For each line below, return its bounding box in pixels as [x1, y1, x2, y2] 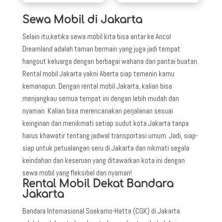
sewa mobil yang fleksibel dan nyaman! [22, 167, 132, 177]
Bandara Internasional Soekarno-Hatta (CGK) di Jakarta [22, 206, 180, 216]
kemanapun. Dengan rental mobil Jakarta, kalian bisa [22, 81, 172, 91]
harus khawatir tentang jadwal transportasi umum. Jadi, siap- [22, 130, 198, 140]
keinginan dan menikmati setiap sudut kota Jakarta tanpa [22, 118, 189, 128]
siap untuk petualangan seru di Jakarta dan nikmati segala [22, 143, 189, 153]
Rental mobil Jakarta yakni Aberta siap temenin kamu [22, 68, 174, 78]
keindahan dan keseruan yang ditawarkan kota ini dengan [22, 155, 185, 165]
